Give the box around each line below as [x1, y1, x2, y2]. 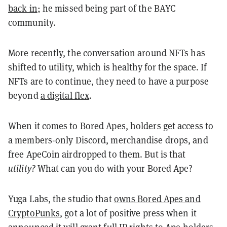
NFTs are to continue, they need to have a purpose [8, 74, 209, 87]
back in [8, 2, 37, 14]
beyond [8, 89, 41, 101]
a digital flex [40, 89, 90, 101]
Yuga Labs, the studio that [8, 192, 114, 205]
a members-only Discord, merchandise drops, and [8, 133, 208, 146]
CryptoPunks [8, 206, 60, 219]
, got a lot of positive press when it [60, 206, 197, 219]
